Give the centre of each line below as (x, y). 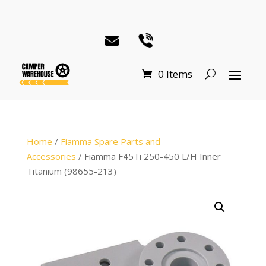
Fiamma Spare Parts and (110, 141)
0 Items (175, 74)
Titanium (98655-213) (71, 171)
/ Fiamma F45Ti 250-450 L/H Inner (148, 156)
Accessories (51, 156)
